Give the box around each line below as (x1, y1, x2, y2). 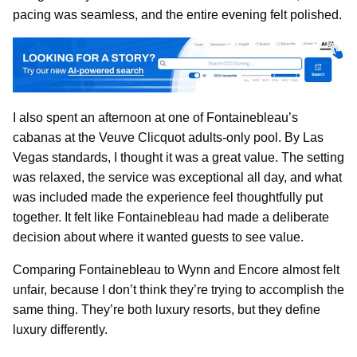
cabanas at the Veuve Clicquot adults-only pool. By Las (13, 131, 324, 145)
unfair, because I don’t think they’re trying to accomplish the (13, 283, 344, 297)
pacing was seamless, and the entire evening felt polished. (13, 7, 342, 22)
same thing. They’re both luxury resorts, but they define (13, 303, 320, 317)
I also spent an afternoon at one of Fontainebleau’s (13, 111, 298, 125)
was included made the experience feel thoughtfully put (13, 190, 323, 205)
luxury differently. (13, 323, 108, 337)
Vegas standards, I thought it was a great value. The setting (13, 151, 344, 165)
